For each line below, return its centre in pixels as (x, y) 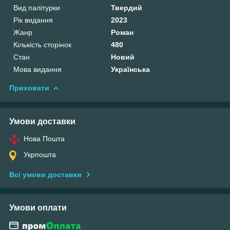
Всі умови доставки (45, 174)
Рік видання (33, 20)
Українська (131, 69)
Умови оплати (38, 207)
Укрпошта (40, 154)
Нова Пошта (44, 138)
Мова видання (37, 69)
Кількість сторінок (42, 44)
